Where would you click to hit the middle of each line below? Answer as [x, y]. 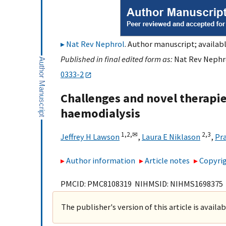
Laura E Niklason [171, 137]
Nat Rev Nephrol [95, 44]
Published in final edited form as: [117, 59]
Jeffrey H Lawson [90, 137]
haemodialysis [100, 114]
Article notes [167, 160]
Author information [101, 160]
